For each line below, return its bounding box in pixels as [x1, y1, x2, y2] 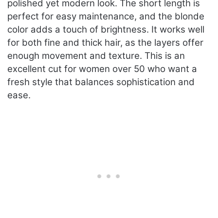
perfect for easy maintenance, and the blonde [7, 11, 204, 22]
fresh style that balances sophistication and [7, 76, 195, 88]
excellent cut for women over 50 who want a [7, 63, 197, 75]
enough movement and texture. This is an [7, 50, 185, 62]
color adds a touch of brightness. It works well [7, 24, 204, 36]
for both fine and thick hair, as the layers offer [7, 37, 203, 49]
